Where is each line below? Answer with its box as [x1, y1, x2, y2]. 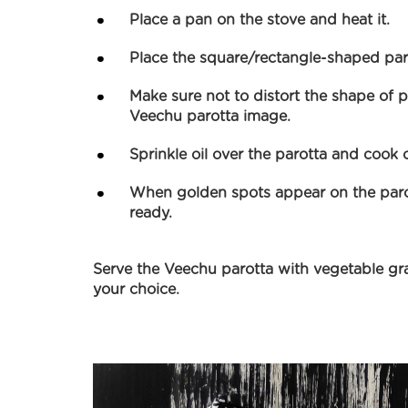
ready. [129, 206, 172, 221]
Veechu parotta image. [129, 109, 291, 125]
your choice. [93, 282, 179, 298]
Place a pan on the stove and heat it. [129, 13, 390, 28]
